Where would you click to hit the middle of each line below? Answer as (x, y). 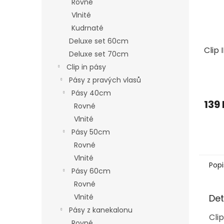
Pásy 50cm (91, 132)
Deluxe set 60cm (99, 41)
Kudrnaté (87, 28)
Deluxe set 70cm (99, 54)
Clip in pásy (86, 67)
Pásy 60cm (91, 171)
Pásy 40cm (91, 93)
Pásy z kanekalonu (101, 210)
